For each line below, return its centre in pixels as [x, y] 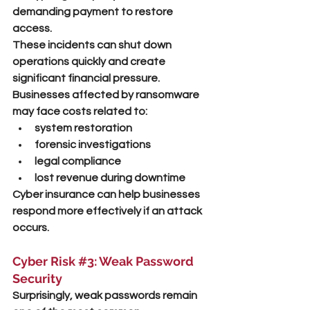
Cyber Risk [45, 261]
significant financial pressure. [86, 78]
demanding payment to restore [94, 12]
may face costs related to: [80, 111]
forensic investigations [93, 145]
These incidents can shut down [93, 45]
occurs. [31, 228]
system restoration [83, 128]
